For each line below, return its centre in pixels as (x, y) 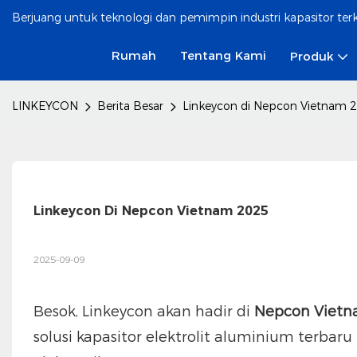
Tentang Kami (223, 55)
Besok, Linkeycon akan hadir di (143, 311)
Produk (312, 56)
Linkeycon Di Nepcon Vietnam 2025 (151, 210)
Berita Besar (130, 106)
